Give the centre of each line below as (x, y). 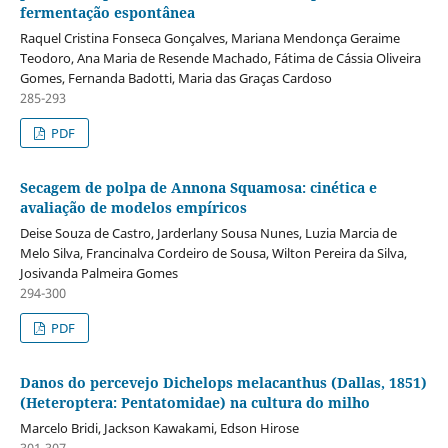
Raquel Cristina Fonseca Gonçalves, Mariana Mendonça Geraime (209, 37)
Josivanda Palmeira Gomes (98, 272)
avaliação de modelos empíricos (133, 207)
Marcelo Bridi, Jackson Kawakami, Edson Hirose (159, 427)
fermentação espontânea (107, 12)
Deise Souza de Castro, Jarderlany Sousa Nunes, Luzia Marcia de (208, 232)
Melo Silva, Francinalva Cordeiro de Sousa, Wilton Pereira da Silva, (213, 252)
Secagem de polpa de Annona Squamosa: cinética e (198, 187)
